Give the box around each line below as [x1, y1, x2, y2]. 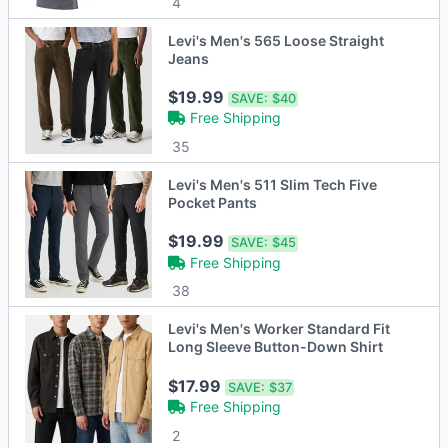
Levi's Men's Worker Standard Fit [168, 320, 391, 338]
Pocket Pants [168, 194, 258, 212]
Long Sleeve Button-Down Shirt [168, 338, 384, 356]
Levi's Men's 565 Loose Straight [168, 31, 385, 49]
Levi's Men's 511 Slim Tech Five [168, 176, 378, 194]
